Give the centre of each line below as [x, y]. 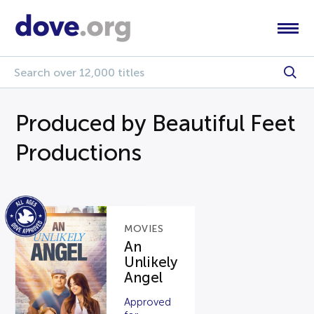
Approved [148, 302]
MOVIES [144, 229]
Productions [79, 153]
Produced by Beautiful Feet [156, 123]
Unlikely [151, 262]
